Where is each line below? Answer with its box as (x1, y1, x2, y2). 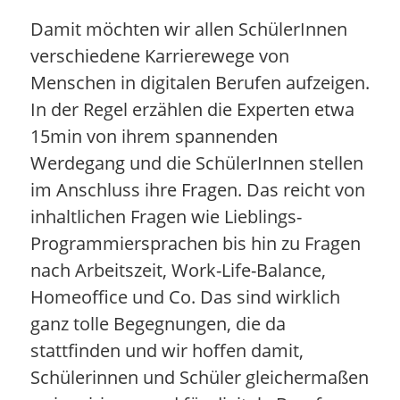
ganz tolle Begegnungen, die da (29, 311, 286, 336)
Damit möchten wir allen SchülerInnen (29, 16, 347, 41)
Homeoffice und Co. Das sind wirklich (29, 284, 340, 309)
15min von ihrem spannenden (29, 123, 278, 148)
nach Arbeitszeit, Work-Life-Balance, (29, 257, 326, 282)
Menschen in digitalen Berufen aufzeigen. (29, 70, 370, 95)
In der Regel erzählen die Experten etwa (29, 96, 354, 121)
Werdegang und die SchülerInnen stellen (29, 150, 363, 175)
